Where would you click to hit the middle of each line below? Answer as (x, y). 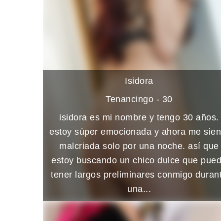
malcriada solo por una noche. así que (139, 146)
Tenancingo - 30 (139, 99)
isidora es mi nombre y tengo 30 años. (139, 117)
